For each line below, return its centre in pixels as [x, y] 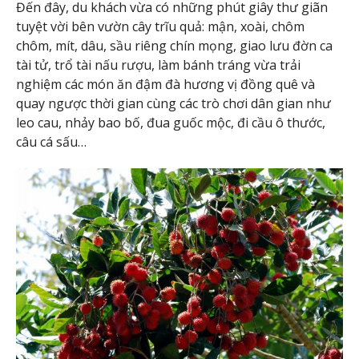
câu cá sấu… [51, 142]
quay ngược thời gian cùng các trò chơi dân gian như [173, 104]
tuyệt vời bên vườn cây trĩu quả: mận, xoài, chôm [160, 27]
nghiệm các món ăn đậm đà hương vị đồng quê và [165, 85]
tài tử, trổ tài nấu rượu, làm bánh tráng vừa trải [158, 65]
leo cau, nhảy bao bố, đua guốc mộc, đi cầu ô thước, [171, 123]
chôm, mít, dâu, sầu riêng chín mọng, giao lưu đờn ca [174, 46]
